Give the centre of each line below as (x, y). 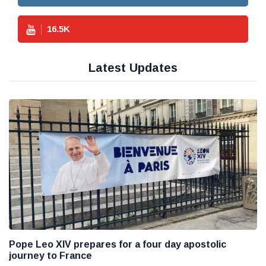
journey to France (50, 255)
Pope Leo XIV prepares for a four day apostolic (118, 244)
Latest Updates (133, 68)
